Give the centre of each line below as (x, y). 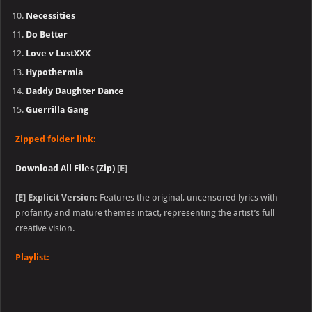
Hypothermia (55, 72)
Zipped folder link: (56, 139)
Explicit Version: (63, 198)
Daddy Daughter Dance (75, 91)
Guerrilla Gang (57, 110)
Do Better (47, 35)
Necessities (51, 16)
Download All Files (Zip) (65, 169)
